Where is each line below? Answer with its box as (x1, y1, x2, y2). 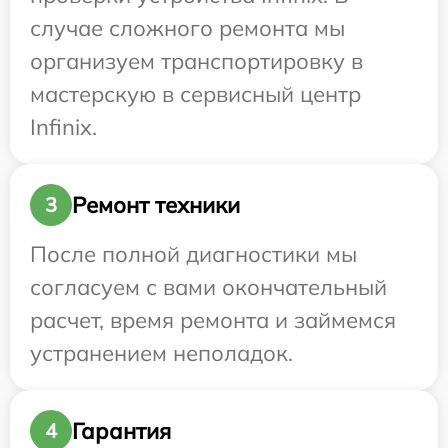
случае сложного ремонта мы (30, 14, 345, 43)
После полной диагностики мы (30, 240, 357, 269)
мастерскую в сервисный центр (30, 80, 361, 109)
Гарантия (72, 416, 171, 445)
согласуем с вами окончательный (30, 273, 387, 302)
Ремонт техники (72, 190, 240, 219)
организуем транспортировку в (30, 47, 363, 76)
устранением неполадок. (30, 339, 293, 368)
